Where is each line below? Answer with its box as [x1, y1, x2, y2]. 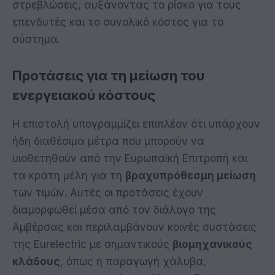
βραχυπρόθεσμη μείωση [125, 169, 256, 182]
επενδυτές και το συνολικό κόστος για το [12, 15, 223, 28]
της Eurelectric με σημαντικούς [12, 238, 172, 250]
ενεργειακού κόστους [12, 87, 155, 104]
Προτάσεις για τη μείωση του [12, 68, 204, 84]
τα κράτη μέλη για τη [12, 169, 125, 182]
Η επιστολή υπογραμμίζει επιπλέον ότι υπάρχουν [12, 117, 260, 130]
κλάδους [12, 255, 60, 268]
